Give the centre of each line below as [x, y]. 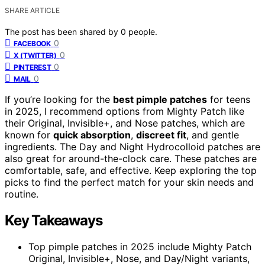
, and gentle [213, 135]
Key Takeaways [54, 220]
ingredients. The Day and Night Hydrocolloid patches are [132, 146]
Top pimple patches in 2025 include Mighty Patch [140, 246]
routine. [22, 194]
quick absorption [92, 135]
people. [143, 31]
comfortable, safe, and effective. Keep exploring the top [131, 170]
